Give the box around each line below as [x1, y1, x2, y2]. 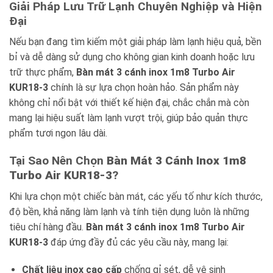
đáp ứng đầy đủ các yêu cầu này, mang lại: [48, 236, 229, 248]
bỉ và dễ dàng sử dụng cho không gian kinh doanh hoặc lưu [9, 51, 255, 63]
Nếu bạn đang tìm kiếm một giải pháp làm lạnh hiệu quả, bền [9, 36, 261, 48]
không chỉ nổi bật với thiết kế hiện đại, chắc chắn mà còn [9, 97, 249, 109]
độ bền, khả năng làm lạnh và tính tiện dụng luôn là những [9, 205, 249, 218]
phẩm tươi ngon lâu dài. [9, 127, 107, 140]
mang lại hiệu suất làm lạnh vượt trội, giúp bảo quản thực [9, 112, 248, 124]
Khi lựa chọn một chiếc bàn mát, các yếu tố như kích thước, [9, 190, 263, 202]
